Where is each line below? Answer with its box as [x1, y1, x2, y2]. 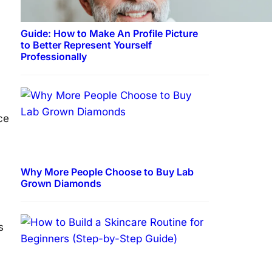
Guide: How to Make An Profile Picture [21, 27, 198, 39]
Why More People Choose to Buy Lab [21, 165, 194, 178]
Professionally [21, 50, 87, 63]
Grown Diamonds [21, 177, 101, 189]
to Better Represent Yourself [21, 38, 152, 51]
